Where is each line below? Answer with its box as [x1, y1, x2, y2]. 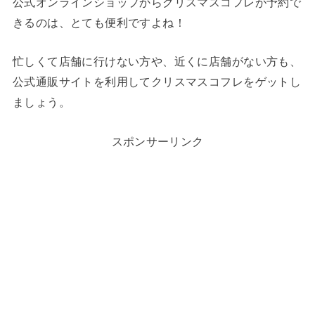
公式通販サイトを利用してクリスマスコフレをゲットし [12, 75, 302, 89]
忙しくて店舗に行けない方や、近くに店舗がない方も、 [12, 55, 302, 68]
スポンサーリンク [111, 135, 204, 148]
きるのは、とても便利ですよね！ [12, 15, 186, 29]
